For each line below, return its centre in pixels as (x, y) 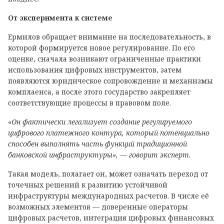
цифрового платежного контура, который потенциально (109, 133)
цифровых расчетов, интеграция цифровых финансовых (111, 218)
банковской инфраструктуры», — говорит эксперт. (99, 155)
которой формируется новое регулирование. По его (101, 48)
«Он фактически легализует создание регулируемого (100, 122)
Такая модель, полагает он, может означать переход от (108, 174)
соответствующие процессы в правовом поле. (89, 103)
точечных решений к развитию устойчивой (88, 185)
